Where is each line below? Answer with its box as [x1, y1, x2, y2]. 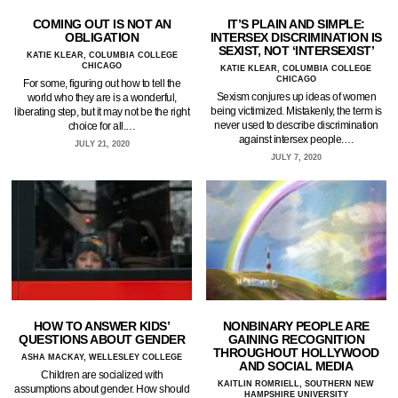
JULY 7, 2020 [270, 153, 322, 163]
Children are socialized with [41, 369, 163, 382]
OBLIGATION [65, 30, 139, 45]
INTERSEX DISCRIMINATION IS [210, 30, 382, 45]
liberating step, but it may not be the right [14, 106, 190, 119]
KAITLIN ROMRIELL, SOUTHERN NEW [218, 379, 375, 389]
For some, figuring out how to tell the [23, 77, 181, 91]
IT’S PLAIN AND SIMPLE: [227, 17, 365, 32]
